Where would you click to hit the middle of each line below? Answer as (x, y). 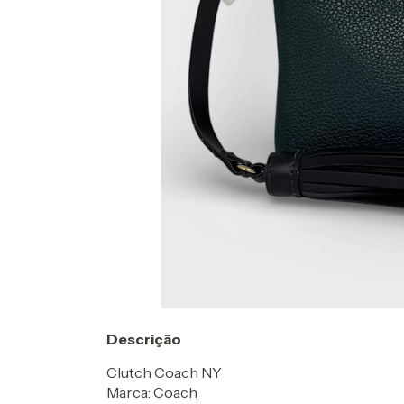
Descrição (144, 339)
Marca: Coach (152, 392)
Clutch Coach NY (164, 372)
